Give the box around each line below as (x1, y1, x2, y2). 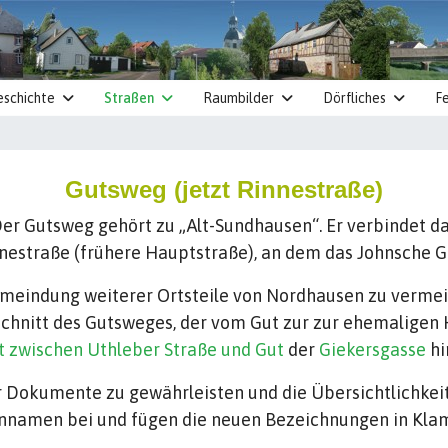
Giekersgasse (319, 339, 430, 360)
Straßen (104, 90, 154, 106)
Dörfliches (323, 90, 386, 106)
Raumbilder (203, 90, 274, 106)
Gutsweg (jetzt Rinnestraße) (65, 176, 383, 203)
